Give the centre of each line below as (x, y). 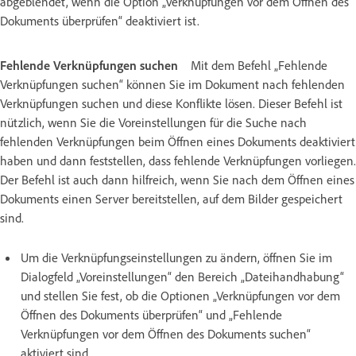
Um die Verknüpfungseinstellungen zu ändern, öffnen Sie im (176, 257)
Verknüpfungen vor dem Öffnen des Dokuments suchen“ (166, 333)
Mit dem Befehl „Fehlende (259, 65)
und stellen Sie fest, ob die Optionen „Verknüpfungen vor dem (180, 295)
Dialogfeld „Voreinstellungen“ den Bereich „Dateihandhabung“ (182, 276)
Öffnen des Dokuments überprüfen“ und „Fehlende (151, 314)
